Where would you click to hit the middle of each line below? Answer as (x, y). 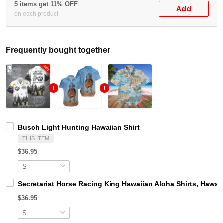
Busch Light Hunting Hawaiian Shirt (79, 127)
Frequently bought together (58, 50)
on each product (36, 14)
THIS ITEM (36, 138)
